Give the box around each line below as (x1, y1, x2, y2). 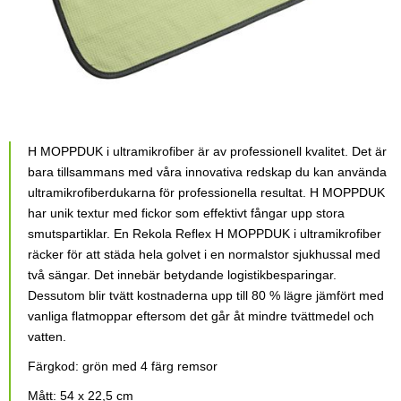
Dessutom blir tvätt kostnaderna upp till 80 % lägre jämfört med (28, 288, 384, 303)
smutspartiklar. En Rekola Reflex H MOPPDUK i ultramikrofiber (28, 226, 381, 242)
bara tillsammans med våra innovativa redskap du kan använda (28, 165, 387, 180)
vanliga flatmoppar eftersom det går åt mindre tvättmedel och (28, 309, 374, 324)
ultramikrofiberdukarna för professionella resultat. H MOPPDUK (28, 185, 385, 200)
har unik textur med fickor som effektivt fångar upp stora (28, 206, 345, 221)
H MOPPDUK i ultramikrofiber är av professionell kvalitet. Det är (28, 144, 387, 159)
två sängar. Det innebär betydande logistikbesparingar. (28, 268, 337, 283)
